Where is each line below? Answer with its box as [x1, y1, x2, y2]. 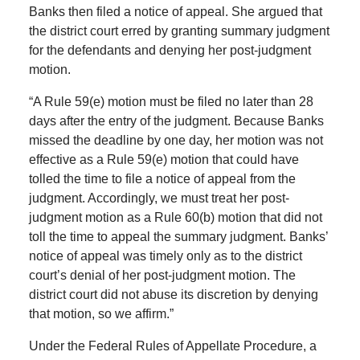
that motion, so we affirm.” [28, 307, 174, 321]
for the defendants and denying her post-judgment [28, 43, 311, 58]
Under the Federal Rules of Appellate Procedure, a [28, 339, 317, 354]
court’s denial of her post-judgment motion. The [28, 268, 296, 283]
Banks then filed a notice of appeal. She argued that [28, 5, 322, 19]
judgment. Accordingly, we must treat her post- [28, 191, 289, 206]
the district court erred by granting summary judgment [28, 24, 329, 39]
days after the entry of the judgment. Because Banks [28, 114, 324, 129]
